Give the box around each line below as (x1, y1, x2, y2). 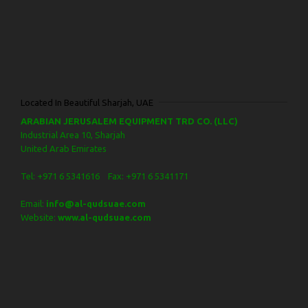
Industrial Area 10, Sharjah (21, 129, 125, 140)
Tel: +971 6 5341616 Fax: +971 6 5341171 (21, 170, 188, 181)
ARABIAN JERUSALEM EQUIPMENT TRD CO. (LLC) (21, 115, 238, 126)
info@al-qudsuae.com (46, 198, 146, 208)
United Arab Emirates (21, 143, 107, 153)
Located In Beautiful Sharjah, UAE (21, 97, 153, 107)
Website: (21, 212, 56, 222)
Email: (21, 198, 44, 208)
